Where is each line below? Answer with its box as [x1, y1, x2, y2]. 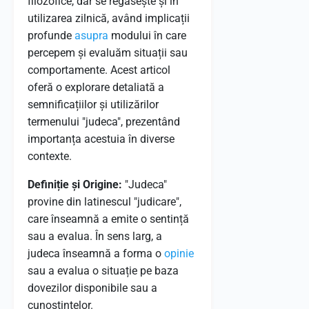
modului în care [108, 29, 186, 42]
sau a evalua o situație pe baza [28, 264, 179, 277]
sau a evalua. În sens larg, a [28, 230, 162, 243]
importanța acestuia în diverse [28, 132, 175, 146]
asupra [74, 29, 108, 42]
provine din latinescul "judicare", [28, 195, 181, 208]
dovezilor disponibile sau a [28, 281, 157, 295]
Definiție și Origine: [28, 178, 122, 191]
